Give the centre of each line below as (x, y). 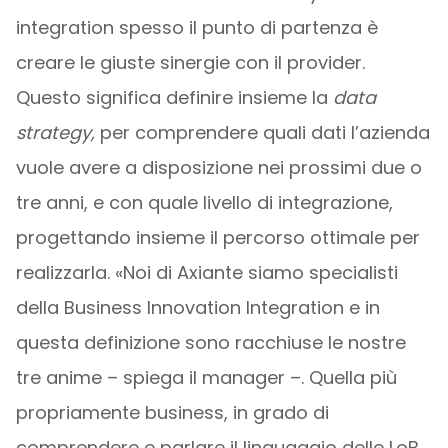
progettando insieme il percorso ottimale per (217, 237)
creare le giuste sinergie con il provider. (190, 62)
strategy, (55, 132)
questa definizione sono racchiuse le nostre (210, 342)
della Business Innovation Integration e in (197, 307)
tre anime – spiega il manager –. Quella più (206, 377)
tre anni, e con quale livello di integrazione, (204, 202)
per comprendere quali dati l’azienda (262, 132)
